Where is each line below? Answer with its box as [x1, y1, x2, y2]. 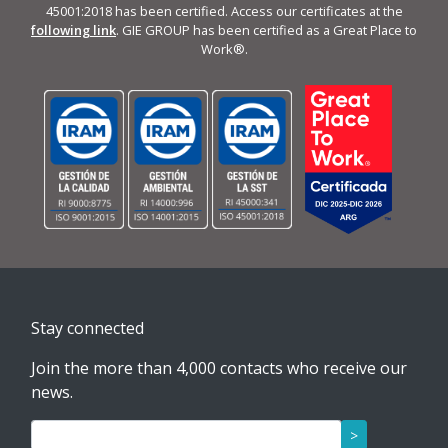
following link [31, 20, 116, 39]
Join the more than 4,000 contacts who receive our [31, 356, 407, 379]
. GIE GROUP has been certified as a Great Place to [116, 20, 417, 39]
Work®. [200, 39, 248, 58]
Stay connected [31, 316, 144, 339]
